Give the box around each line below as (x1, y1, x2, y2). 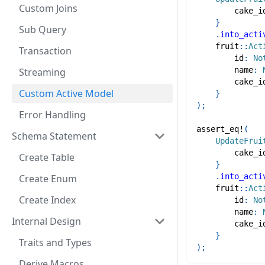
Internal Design (12, 215, 81, 228)
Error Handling (19, 108, 86, 121)
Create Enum (19, 172, 77, 185)
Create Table (19, 151, 75, 164)
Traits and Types (19, 236, 92, 249)
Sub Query (19, 23, 66, 36)
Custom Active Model (19, 87, 114, 100)
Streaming (19, 66, 66, 79)
